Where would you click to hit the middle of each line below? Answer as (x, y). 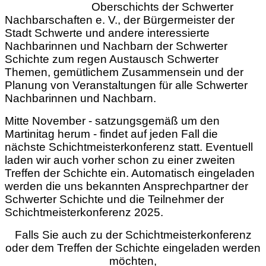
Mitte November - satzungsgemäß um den (112, 121)
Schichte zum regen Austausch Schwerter (112, 59)
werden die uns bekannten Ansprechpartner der (126, 186)
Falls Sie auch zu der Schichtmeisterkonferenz (133, 235)
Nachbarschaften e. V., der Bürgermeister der (120, 20)
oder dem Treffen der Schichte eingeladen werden (133, 248)
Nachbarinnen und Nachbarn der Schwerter (116, 46)
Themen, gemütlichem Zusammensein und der (124, 72)
